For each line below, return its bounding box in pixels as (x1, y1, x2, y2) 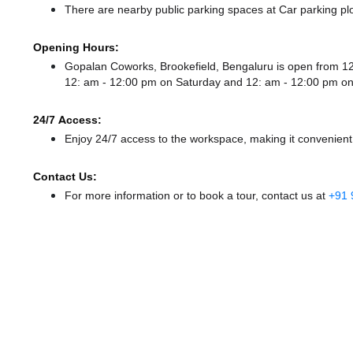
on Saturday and (160, 75, 246, 90)
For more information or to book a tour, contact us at (65, 188, 329, 203)
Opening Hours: (33, 40, 119, 55)
